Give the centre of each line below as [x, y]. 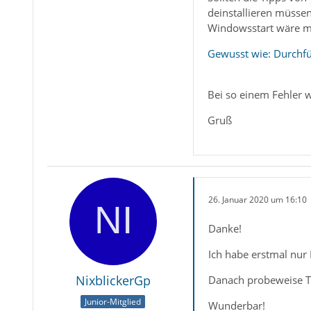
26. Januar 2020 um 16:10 [257, 199]
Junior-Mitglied [113, 301]
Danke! [225, 229]
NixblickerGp [113, 281]
